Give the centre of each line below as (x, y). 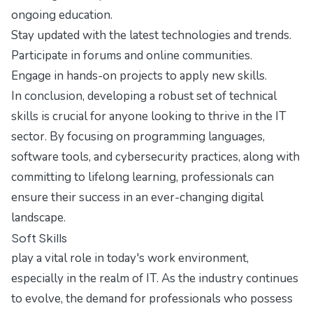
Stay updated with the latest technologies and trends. (151, 35)
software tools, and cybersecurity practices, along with (155, 156)
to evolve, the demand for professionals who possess (152, 298)
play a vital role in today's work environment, (130, 258)
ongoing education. (62, 15)
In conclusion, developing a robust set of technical (144, 96)
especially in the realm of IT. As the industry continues (155, 278)
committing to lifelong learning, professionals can (143, 177)
